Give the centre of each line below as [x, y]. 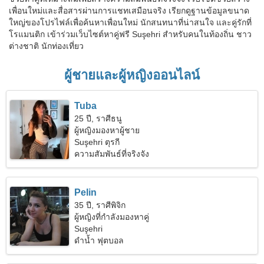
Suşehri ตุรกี [97, 142]
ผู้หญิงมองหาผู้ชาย [107, 130]
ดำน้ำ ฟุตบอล [99, 240]
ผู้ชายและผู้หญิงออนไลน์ [132, 75]
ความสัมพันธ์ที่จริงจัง [112, 154]
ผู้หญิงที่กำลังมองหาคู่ [112, 217]
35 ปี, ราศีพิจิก [100, 205]
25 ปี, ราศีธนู [98, 118]
